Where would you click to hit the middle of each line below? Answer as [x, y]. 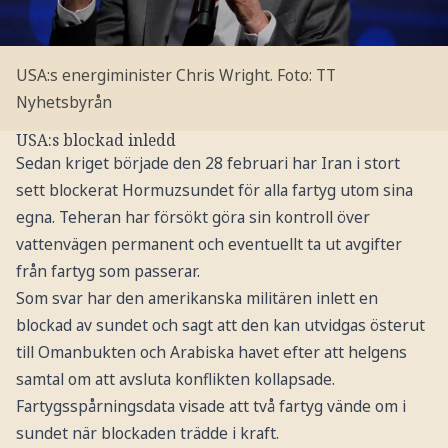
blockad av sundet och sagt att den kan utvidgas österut [220, 325]
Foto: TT [306, 74]
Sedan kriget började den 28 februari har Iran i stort [207, 163]
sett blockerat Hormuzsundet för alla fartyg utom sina [214, 190]
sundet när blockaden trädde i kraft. [147, 433]
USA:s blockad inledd [95, 140]
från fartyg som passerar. [107, 271]
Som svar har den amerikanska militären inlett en [196, 298]
